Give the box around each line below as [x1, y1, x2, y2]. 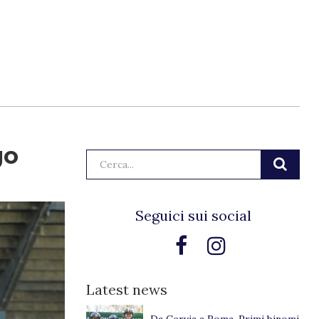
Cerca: [85, 150, 115, 162]
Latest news [86, 281, 167, 298]
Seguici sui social [135, 206, 251, 224]
